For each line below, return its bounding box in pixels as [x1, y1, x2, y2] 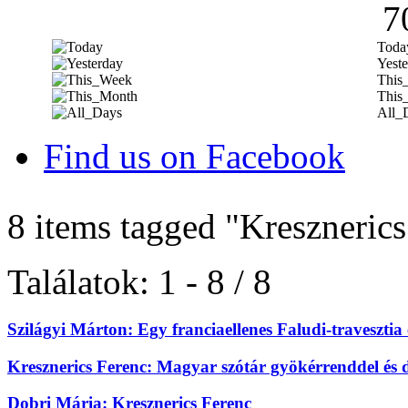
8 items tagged [7, 207, 225, 247]
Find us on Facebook [44, 137, 345, 177]
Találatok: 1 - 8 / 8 [7, 262, 271, 302]
